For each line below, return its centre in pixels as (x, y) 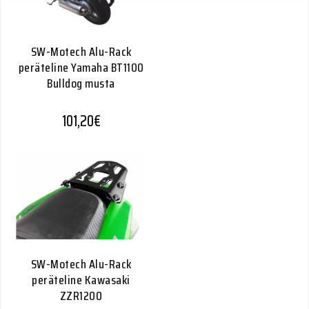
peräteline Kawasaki (81, 280)
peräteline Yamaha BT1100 (81, 68)
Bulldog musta (81, 83)
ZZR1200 (81, 296)
